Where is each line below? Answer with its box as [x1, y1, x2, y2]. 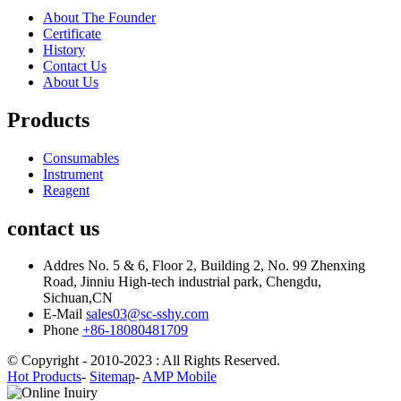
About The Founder [43, 9, 156, 25]
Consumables [43, 149, 119, 166]
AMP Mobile [142, 369, 217, 385]
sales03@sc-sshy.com [86, 306, 209, 322]
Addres [43, 258, 84, 274]
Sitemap [90, 369, 135, 385]
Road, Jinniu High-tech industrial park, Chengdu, [43, 274, 321, 290]
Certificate [43, 25, 101, 41]
